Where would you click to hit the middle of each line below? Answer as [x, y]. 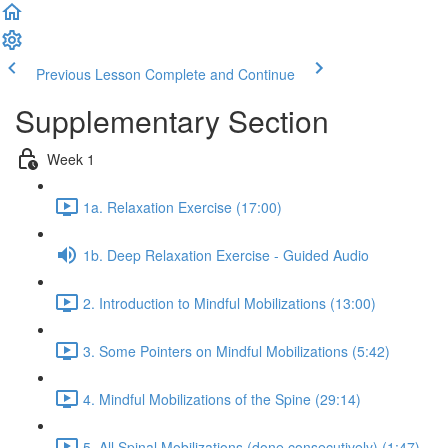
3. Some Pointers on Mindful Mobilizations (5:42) [236, 350]
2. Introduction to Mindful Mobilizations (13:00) [229, 302]
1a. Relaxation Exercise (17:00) [182, 206]
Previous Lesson [88, 74]
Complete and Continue [220, 74]
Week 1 [71, 158]
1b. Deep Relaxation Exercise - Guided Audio [226, 254]
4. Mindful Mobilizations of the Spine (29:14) [222, 398]
